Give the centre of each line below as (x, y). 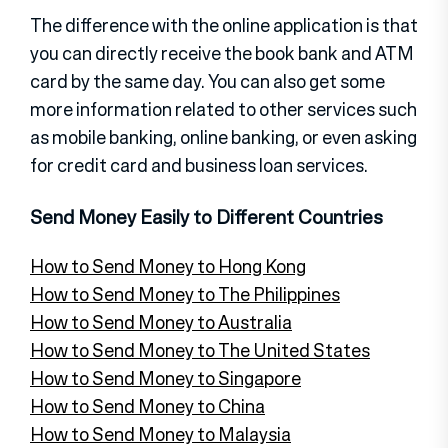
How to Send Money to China (147, 405)
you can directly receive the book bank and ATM (222, 52)
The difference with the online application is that (224, 24)
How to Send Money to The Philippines (185, 293)
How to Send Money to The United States (200, 349)
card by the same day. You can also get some (207, 80)
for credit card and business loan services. (199, 164)
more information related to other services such (223, 108)
